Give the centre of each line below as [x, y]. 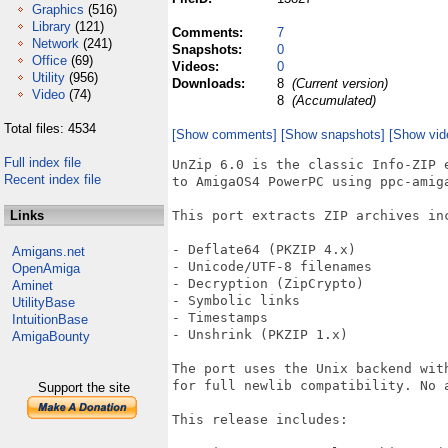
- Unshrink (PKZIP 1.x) [260, 334]
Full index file [42, 162]
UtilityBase [43, 302]
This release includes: [260, 419]
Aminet [32, 285]
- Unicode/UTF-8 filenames [272, 266]
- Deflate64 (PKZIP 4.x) [264, 249]
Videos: [197, 66]
